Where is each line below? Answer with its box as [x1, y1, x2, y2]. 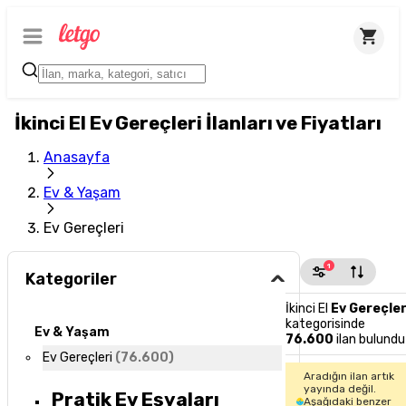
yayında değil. [304, 382, 377, 395]
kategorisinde [285, 316, 366, 332]
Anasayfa [43, 149, 110, 166]
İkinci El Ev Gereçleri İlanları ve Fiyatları [14, 112, 382, 134]
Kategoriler [25, 269, 118, 290]
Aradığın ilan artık [304, 370, 395, 382]
